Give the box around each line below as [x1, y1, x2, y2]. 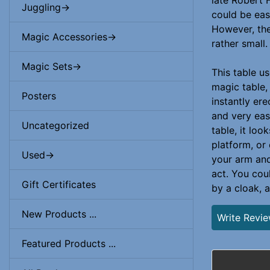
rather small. [212, 37, 268, 49]
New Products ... [22, 208, 96, 220]
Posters [22, 90, 56, 102]
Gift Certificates [22, 178, 96, 190]
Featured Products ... [22, 237, 116, 250]
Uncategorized [22, 119, 89, 131]
